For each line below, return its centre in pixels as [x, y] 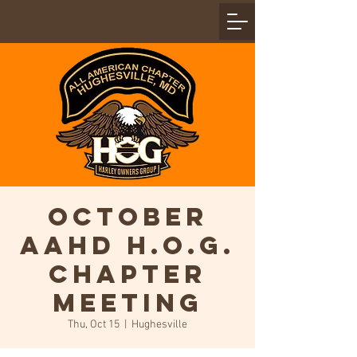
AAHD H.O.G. [127, 245]
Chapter [127, 274]
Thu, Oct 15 [94, 325]
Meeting [127, 303]
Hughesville [159, 325]
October [127, 217]
